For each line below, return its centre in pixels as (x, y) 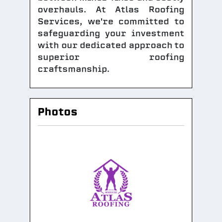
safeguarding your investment (111, 33)
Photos (57, 112)
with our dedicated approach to (111, 45)
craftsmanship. (74, 69)
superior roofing (111, 57)
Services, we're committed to (111, 22)
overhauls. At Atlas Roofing (111, 10)
